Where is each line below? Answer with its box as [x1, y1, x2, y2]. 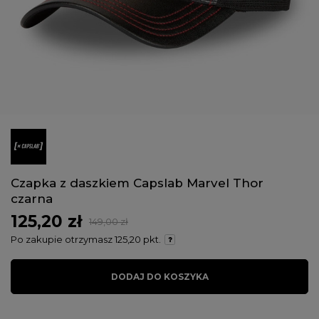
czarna [11, 192, 53, 206]
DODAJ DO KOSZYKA [110, 271, 209, 282]
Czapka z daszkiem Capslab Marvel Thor [11, 176, 263, 190]
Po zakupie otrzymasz [11, 234, 115, 245]
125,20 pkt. [115, 234, 161, 245]
